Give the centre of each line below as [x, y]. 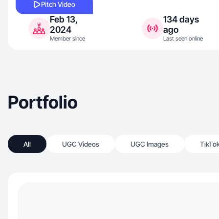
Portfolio [43, 102]
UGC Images [150, 144]
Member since [67, 38]
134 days [181, 19]
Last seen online [183, 38]
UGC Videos [81, 144]
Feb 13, [64, 19]
